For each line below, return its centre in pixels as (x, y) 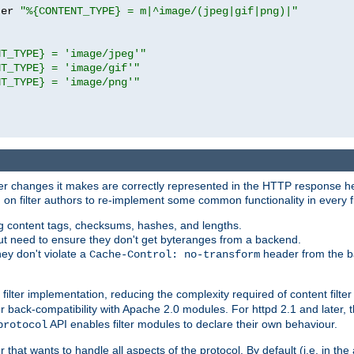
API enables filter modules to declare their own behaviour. (192, 324)
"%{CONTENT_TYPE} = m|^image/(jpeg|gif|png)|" (159, 11)
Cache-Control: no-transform (175, 255)
